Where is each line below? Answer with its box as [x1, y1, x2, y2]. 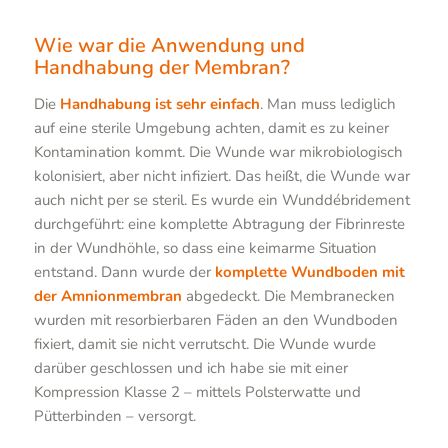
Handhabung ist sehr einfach [59, 93, 260, 114]
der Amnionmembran [33, 285, 182, 306]
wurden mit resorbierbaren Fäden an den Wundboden [33, 309, 398, 330]
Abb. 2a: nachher [151, 15, 297, 43]
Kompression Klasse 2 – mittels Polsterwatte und [33, 381, 361, 402]
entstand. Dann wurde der [33, 261, 215, 282]
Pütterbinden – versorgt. [33, 405, 196, 426]
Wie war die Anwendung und [33, 31, 305, 59]
